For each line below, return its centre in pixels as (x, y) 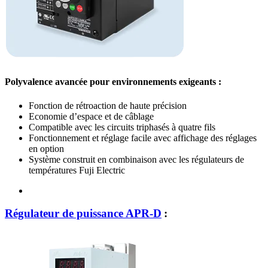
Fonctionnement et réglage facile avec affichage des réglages (143, 138)
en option (46, 148)
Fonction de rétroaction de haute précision (108, 105)
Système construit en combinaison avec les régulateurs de (136, 159)
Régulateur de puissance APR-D (83, 214)
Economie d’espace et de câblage (91, 116)
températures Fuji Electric (77, 170)
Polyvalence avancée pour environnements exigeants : (113, 82)
